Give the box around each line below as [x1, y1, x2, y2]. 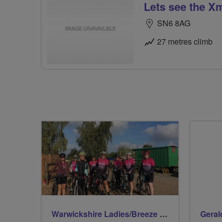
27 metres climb [157, 36, 213, 47]
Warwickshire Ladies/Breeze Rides [160, 208, 167, 220]
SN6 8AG [157, 17, 190, 29]
